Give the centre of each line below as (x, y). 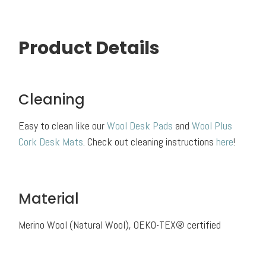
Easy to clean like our (62, 125)
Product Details (89, 48)
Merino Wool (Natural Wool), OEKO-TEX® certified (120, 224)
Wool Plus (212, 125)
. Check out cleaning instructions (150, 141)
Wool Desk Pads (140, 125)
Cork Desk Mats (51, 141)
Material (49, 198)
